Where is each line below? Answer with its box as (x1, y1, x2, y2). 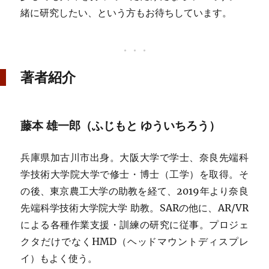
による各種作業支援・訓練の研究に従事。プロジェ (20, 219, 249, 231)
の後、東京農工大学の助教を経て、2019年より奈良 (20, 185, 249, 198)
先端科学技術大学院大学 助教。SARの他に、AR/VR (20, 202, 249, 214)
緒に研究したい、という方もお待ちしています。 (20, 6, 232, 19)
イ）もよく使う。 (20, 252, 98, 265)
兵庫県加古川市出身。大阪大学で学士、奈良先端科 (20, 151, 249, 164)
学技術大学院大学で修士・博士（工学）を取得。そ (20, 168, 249, 181)
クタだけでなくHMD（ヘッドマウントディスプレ (20, 235, 249, 248)
